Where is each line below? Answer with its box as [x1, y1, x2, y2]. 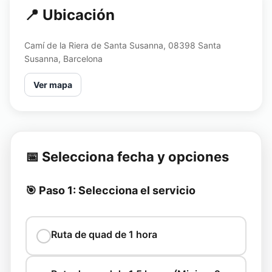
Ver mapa [33, 80, 72, 90]
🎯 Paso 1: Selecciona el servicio [25, 184, 195, 197]
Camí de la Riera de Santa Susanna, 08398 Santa [24, 40, 221, 50]
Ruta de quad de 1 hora [51, 228, 157, 240]
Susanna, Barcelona [24, 53, 103, 64]
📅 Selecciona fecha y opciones [25, 149, 229, 165]
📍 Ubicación [24, 6, 115, 24]
